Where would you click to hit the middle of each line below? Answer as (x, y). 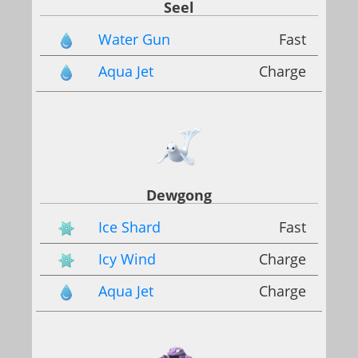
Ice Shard (129, 227)
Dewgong (179, 195)
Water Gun (134, 39)
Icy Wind (127, 259)
